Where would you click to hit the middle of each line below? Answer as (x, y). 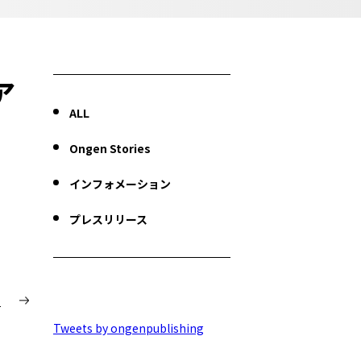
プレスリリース (108, 219)
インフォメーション (120, 184)
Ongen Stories (110, 148)
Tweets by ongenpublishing (129, 328)
